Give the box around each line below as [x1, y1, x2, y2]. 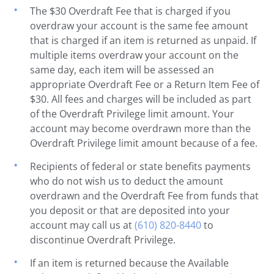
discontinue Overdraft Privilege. [30, 232, 176, 246]
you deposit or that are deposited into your [30, 203, 231, 217]
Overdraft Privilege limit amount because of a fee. [30, 136, 258, 150]
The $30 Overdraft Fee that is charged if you [30, 4, 231, 18]
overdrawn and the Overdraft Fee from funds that [30, 188, 259, 202]
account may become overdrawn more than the [30, 121, 251, 135]
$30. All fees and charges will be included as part [30, 92, 252, 106]
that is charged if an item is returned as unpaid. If [30, 33, 257, 47]
